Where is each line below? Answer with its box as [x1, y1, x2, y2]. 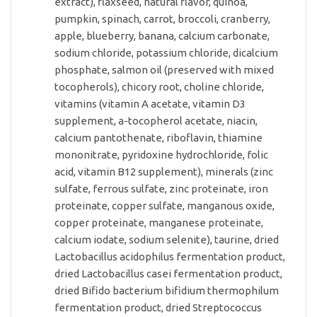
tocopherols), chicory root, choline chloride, [54, 81, 264, 93]
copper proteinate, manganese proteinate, [54, 217, 263, 229]
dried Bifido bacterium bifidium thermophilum [54, 284, 279, 296]
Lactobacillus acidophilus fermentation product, [54, 250, 285, 263]
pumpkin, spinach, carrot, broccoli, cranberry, [54, 13, 270, 25]
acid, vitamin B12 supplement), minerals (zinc [54, 166, 273, 178]
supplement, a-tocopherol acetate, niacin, [54, 115, 258, 127]
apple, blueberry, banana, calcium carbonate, [54, 30, 270, 42]
